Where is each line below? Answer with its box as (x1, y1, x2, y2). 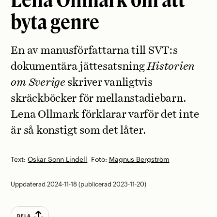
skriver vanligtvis (65, 77, 153, 88)
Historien (147, 61, 195, 72)
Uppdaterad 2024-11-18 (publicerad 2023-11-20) (11, 180, 147, 188)
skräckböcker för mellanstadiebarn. (11, 93, 186, 104)
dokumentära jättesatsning (11, 61, 147, 72)
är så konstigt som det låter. (11, 124, 146, 136)
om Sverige (11, 77, 65, 88)
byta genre (11, 8, 100, 35)
